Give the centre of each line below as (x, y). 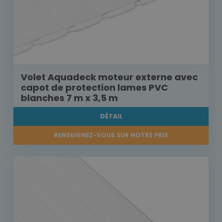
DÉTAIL (111, 116)
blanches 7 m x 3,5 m (69, 98)
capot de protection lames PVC (94, 88)
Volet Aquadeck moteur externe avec (109, 77)
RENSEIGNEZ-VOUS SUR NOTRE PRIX (111, 135)
